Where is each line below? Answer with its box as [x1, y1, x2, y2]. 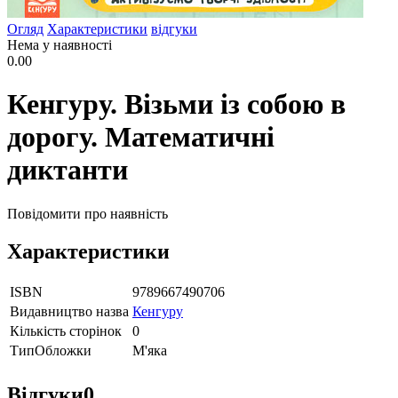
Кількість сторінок [10, 322, 122, 338]
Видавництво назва [10, 303, 129, 319]
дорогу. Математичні [7, 121, 275, 154]
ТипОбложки [10, 342, 92, 358]
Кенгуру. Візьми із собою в [7, 88, 346, 121]
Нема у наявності [7, 37, 112, 52]
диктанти [7, 154, 128, 187]
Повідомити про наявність [7, 205, 168, 221]
